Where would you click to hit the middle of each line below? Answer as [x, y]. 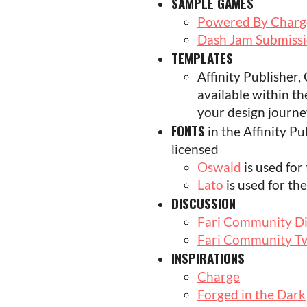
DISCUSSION [204, 203]
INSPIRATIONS [208, 258]
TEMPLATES [202, 58]
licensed [195, 149]
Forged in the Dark [251, 295]
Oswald [219, 167]
